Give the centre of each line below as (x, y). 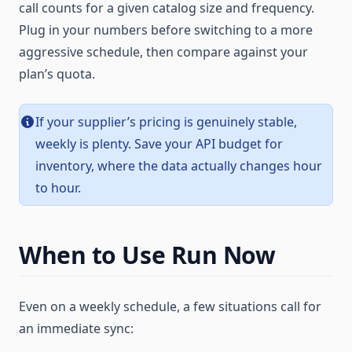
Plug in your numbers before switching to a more (166, 30)
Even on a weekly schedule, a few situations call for (170, 306)
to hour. (58, 188)
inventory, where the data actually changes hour (179, 166)
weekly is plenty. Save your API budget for (159, 144)
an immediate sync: (76, 328)
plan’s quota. (57, 74)
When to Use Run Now (147, 255)
